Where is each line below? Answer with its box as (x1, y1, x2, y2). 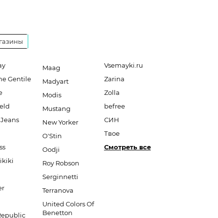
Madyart (42, 77, 69, 85)
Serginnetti (42, 173, 78, 181)
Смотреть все (104, 143, 151, 151)
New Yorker (42, 118, 78, 126)
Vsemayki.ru (104, 61, 143, 69)
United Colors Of (42, 200, 94, 208)
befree (104, 102, 125, 110)
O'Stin (42, 132, 62, 140)
